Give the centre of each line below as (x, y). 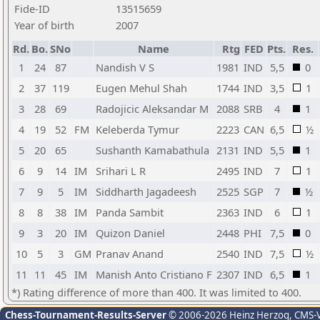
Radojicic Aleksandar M (152, 109)
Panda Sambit (130, 212)
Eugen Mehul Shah (141, 88)
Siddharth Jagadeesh (146, 191)
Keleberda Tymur (137, 129)
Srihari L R (121, 171)
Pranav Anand (130, 254)
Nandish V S (125, 67)
